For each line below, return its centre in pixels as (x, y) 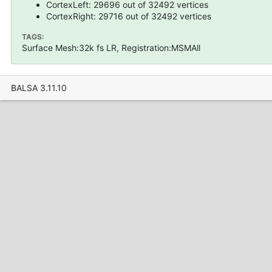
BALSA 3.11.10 (39, 88)
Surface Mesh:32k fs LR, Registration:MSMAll (111, 47)
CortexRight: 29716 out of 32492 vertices (129, 16)
